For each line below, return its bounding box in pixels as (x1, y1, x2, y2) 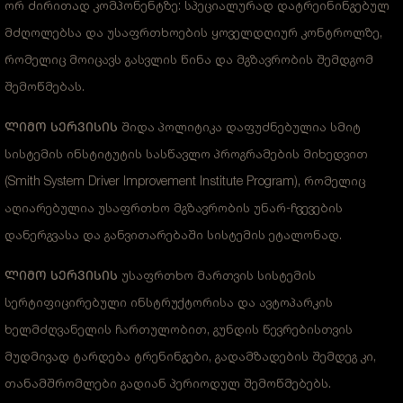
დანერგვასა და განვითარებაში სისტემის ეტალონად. (4, 227, 342, 242)
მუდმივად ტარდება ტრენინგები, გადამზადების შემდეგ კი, (4, 348, 376, 363)
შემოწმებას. (4, 78, 85, 94)
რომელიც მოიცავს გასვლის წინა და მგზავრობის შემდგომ (4, 51, 373, 67)
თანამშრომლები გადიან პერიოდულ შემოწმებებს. (4, 375, 331, 390)
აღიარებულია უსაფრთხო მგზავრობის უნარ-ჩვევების (4, 200, 343, 215)
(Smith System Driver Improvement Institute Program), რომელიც (4, 173, 365, 188)
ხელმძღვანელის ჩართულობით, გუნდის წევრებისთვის (4, 321, 353, 336)
